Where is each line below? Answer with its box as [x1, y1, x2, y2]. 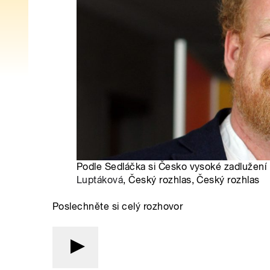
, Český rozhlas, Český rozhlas [123, 174, 260, 186]
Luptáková [77, 174, 124, 186]
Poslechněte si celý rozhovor [52, 200, 183, 212]
